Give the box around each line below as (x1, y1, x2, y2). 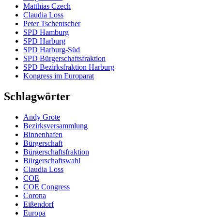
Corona (23, 191, 46, 200)
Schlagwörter (4, 90, 71, 103)
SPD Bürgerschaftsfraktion (23, 54, 106, 63)
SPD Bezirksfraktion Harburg (23, 63, 114, 72)
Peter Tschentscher (23, 19, 80, 28)
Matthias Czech (23, 2, 71, 11)
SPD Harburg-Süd (23, 46, 80, 54)
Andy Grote (23, 112, 60, 121)
